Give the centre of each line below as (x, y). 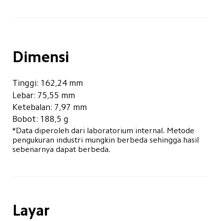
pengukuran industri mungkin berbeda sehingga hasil (106, 140)
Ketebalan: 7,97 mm (49, 107)
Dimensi (40, 57)
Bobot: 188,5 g (40, 119)
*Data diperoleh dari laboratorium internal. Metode (104, 131)
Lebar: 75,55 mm (43, 95)
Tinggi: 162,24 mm (47, 83)
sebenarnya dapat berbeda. (61, 149)
